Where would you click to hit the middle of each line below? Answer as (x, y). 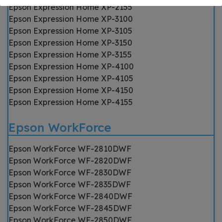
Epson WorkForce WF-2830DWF (70, 172)
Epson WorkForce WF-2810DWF (70, 149)
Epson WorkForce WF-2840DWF (70, 196)
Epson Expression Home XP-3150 (70, 43)
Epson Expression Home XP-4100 (71, 66)
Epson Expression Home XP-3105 (70, 31)
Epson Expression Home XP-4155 (71, 102)
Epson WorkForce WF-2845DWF (70, 208)
